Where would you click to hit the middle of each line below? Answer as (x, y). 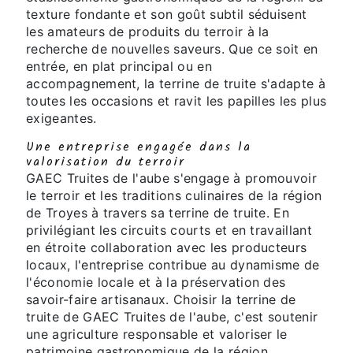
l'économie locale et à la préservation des (156, 282)
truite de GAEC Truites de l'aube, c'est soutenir (172, 317)
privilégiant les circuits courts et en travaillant (169, 230)
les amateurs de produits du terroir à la (148, 32)
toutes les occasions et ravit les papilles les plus (176, 101)
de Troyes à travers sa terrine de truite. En (158, 213)
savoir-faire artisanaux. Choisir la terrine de (161, 300)
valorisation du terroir (106, 162)
